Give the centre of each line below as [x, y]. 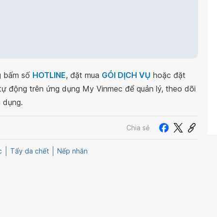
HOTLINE [49, 75]
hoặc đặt [168, 75]
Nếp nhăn [72, 151]
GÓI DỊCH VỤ [126, 75]
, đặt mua [84, 75]
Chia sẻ [138, 127]
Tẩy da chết [30, 151]
